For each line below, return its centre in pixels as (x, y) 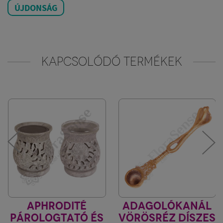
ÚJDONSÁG (36, 8)
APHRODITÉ (57, 206)
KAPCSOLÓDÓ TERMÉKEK (111, 61)
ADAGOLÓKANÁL (167, 206)
